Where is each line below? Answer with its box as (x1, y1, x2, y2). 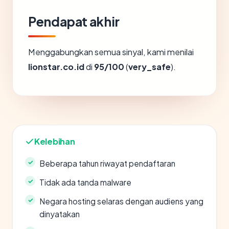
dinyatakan (39, 209, 80, 219)
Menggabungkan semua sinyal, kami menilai (28, 47, 194, 57)
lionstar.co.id (28, 61, 84, 72)
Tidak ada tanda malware (39, 177, 131, 187)
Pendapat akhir (28, 13, 120, 30)
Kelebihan (34, 136, 75, 147)
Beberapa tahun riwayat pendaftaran (39, 158, 175, 168)
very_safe (128, 61, 171, 72)
